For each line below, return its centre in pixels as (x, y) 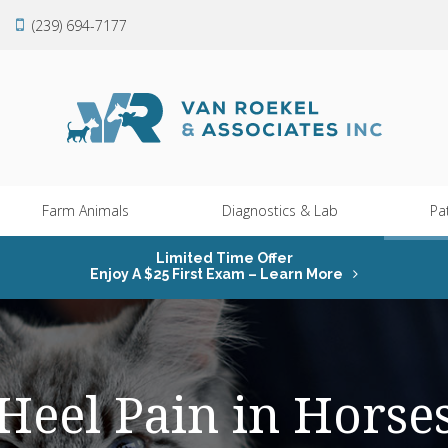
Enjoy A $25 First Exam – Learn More (216, 274)
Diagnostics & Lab (279, 211)
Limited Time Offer (224, 258)
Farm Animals (85, 211)
